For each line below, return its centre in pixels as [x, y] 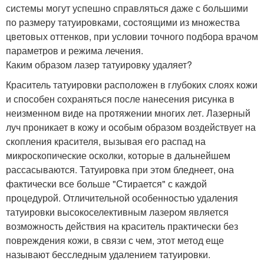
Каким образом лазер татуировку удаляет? [99, 64]
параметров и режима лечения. [75, 50]
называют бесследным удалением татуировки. [108, 254]
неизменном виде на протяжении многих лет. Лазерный [128, 113]
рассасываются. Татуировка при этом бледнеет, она [120, 169]
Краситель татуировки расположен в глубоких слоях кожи [132, 84]
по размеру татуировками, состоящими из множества [123, 22]
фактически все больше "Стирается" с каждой [106, 183]
